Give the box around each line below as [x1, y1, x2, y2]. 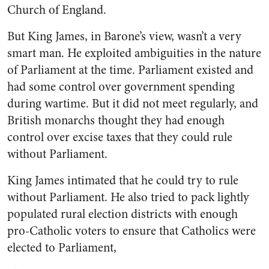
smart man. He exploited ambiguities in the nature [7, 44, 261, 62]
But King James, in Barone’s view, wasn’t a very [7, 28, 241, 45]
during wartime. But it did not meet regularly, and [7, 95, 258, 112]
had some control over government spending [7, 78, 235, 95]
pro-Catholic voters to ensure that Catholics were [7, 222, 256, 240]
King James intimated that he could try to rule [7, 172, 238, 189]
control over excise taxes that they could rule [7, 128, 232, 146]
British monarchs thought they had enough [7, 112, 225, 129]
